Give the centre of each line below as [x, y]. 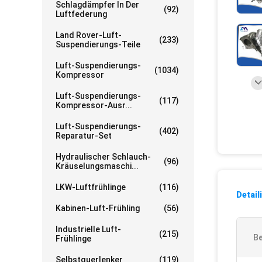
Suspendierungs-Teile [98, 44]
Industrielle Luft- [88, 229]
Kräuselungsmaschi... [97, 166]
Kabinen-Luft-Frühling [98, 208]
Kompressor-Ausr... [94, 105]
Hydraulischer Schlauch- [103, 157]
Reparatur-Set [84, 136]
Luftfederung [81, 14]
